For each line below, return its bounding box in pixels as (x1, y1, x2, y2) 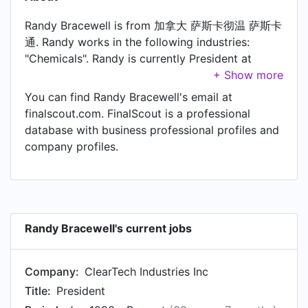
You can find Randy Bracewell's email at (25, 90, 232, 104)
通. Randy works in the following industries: (25, 35, 250, 49)
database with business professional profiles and (25, 123, 279, 137)
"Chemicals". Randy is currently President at (25, 52, 252, 65)
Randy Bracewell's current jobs (25, 221, 192, 235)
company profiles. (25, 140, 118, 153)
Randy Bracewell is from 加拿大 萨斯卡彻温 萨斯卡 (25, 19, 282, 32)
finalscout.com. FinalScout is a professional (25, 107, 250, 120)
